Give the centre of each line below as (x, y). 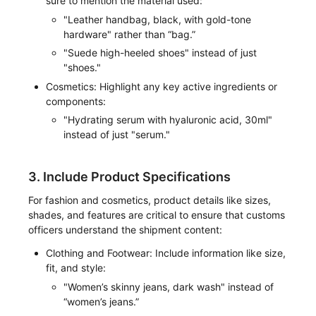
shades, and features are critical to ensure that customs (157, 214)
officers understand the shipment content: (126, 229)
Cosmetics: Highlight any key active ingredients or (162, 86)
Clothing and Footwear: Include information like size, (166, 253)
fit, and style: (76, 268)
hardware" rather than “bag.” (130, 34)
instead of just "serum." (117, 135)
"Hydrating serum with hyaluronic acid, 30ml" (168, 120)
